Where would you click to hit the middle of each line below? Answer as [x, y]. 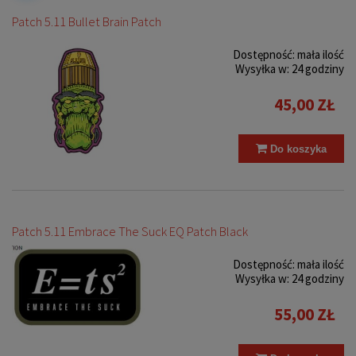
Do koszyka [298, 149]
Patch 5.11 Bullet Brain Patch [87, 21]
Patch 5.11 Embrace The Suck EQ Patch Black [130, 231]
